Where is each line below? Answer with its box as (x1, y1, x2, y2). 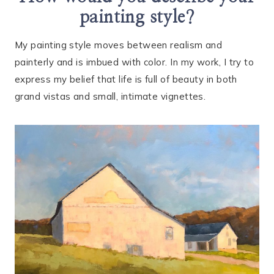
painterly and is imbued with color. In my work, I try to (15, 56, 254, 68)
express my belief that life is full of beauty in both (15, 73, 237, 86)
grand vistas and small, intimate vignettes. (15, 91, 206, 103)
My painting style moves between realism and (15, 39, 223, 51)
